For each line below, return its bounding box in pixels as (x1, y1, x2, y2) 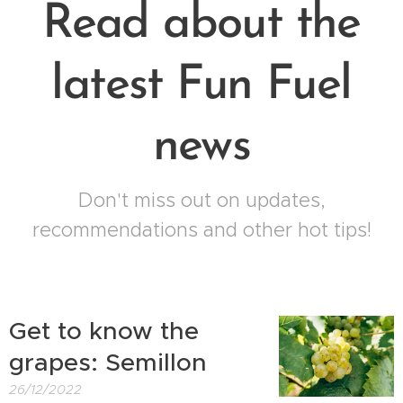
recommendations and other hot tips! (31, 218, 372, 242)
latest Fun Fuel (51, 62, 352, 110)
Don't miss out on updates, (77, 188, 326, 212)
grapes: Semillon (9, 347, 207, 378)
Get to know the (9, 316, 199, 346)
